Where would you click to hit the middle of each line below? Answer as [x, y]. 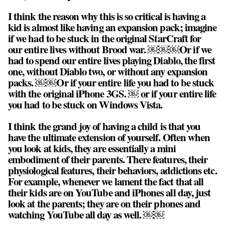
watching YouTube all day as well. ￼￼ [86, 215]
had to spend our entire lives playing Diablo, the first [112, 61]
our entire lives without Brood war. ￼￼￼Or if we [110, 49]
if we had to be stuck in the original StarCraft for [105, 38]
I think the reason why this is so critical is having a [107, 16]
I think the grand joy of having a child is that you [104, 126]
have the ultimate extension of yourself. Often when [109, 137]
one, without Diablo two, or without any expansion [108, 72]
